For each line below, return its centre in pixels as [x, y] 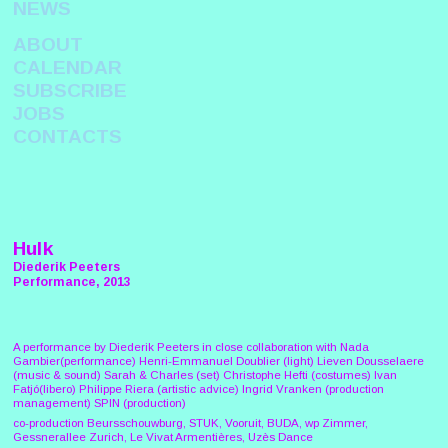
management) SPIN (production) [99, 402]
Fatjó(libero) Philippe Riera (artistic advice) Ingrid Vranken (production [198, 388]
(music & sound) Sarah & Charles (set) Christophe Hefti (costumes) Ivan [204, 374]
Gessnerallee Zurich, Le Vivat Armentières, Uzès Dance [162, 437]
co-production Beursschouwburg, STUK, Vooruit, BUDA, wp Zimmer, [190, 423]
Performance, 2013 [71, 282]
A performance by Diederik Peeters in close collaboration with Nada [190, 346]
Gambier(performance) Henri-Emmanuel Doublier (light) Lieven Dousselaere [218, 360]
